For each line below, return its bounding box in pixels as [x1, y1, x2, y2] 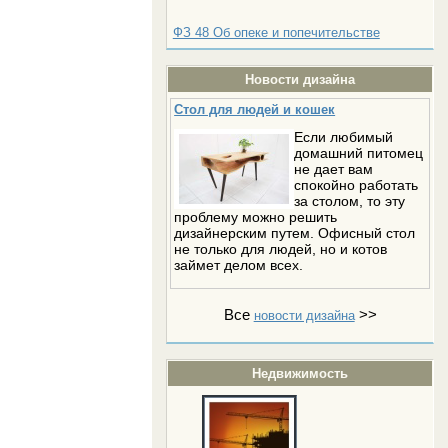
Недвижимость [252, 366, 349, 382]
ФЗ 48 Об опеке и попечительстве [172, 25, 380, 40]
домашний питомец [294, 145, 424, 161]
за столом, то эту [294, 193, 406, 209]
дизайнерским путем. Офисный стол [174, 225, 416, 241]
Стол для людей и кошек [174, 102, 336, 117]
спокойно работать [294, 177, 419, 193]
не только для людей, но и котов [174, 241, 388, 257]
